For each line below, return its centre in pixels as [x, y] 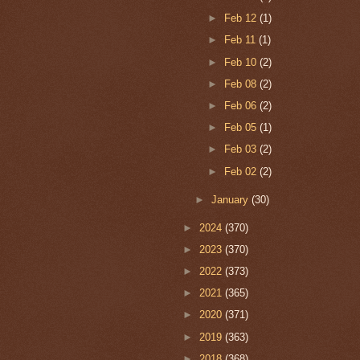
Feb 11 [241, 40]
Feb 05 [241, 128]
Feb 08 [241, 84]
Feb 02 [241, 171]
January [232, 199]
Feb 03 [241, 149]
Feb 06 [241, 106]
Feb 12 [241, 18]
